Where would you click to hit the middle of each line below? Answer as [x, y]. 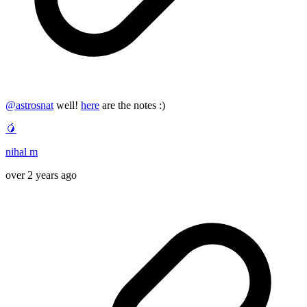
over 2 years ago [41, 175]
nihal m [22, 152]
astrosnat [35, 106]
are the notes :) [132, 106]
